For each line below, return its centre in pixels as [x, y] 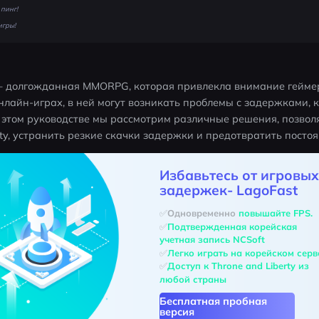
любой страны [193, 279]
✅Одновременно [199, 213]
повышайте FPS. [275, 213]
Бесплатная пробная [213, 302]
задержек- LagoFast [228, 190]
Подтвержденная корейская [233, 226]
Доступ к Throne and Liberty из [239, 266]
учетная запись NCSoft [212, 240]
